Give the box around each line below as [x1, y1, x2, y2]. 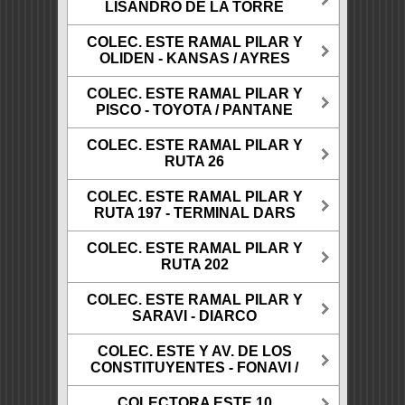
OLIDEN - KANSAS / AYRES [99, 50, 290, 66]
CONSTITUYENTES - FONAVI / [90, 359, 298, 375]
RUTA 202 [160, 256, 229, 272]
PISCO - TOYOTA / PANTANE [96, 101, 293, 118]
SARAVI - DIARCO [132, 307, 257, 324]
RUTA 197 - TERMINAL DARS [93, 204, 296, 221]
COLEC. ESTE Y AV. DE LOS [97, 343, 292, 359]
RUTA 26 [165, 153, 224, 169]
